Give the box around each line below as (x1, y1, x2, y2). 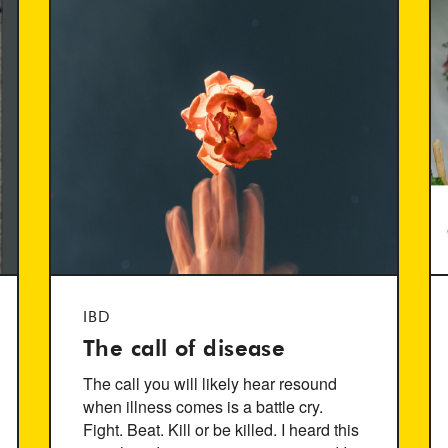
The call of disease (83, 339, 286, 361)
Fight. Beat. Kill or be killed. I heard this (83, 418, 359, 441)
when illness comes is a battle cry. (83, 395, 323, 418)
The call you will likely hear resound (83, 372, 337, 395)
